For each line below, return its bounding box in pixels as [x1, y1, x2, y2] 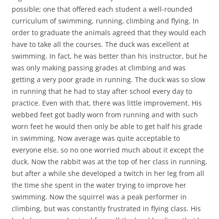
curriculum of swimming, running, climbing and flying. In [12, 16, 199, 25]
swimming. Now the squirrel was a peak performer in [12, 192, 187, 201]
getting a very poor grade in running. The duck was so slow [12, 74, 205, 84]
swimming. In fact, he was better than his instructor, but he [12, 51, 207, 61]
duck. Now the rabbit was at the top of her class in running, [12, 156, 207, 166]
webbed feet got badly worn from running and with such [12, 109, 198, 119]
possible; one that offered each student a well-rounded [12, 4, 193, 14]
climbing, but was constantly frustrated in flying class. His [12, 203, 201, 213]
